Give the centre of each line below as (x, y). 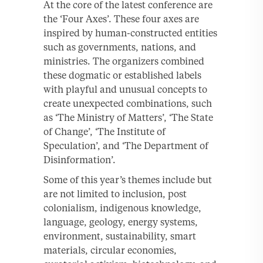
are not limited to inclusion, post (115, 193)
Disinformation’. (80, 159)
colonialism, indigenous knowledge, (122, 208)
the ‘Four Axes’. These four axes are (121, 18)
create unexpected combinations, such (128, 103)
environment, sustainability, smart (120, 236)
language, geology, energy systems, (121, 222)
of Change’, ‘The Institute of (104, 131)
